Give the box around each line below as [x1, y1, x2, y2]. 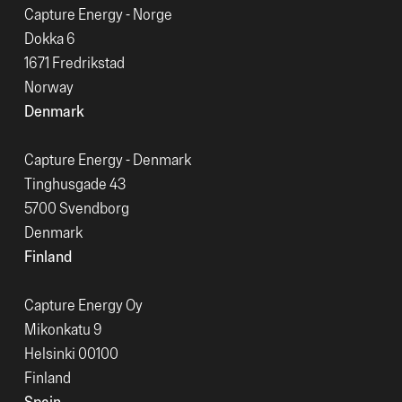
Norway [24, 77, 74, 97]
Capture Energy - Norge [24, 4, 172, 24]
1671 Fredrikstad [24, 53, 125, 73]
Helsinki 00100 [24, 344, 118, 363]
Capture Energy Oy [24, 295, 143, 315]
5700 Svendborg [24, 198, 129, 218]
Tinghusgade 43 [24, 174, 126, 194]
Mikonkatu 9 [24, 319, 102, 339]
